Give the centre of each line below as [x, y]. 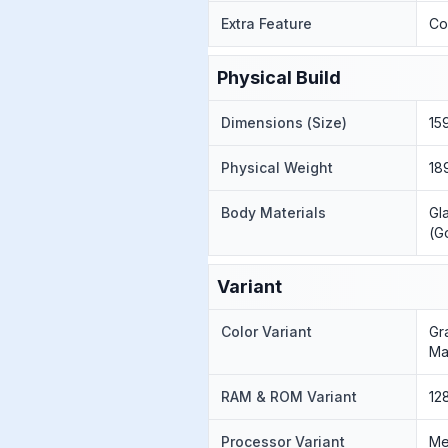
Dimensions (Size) [284, 122]
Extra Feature [266, 23]
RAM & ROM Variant [289, 396]
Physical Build [279, 77]
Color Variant [266, 331]
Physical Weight [277, 167]
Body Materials [273, 212]
